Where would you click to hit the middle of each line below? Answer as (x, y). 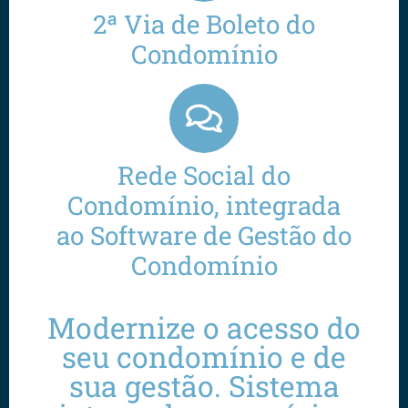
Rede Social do (204, 176)
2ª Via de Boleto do (204, 25)
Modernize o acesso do (204, 328)
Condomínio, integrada (204, 206)
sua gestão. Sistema (204, 386)
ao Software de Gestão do (204, 236)
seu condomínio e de (204, 357)
